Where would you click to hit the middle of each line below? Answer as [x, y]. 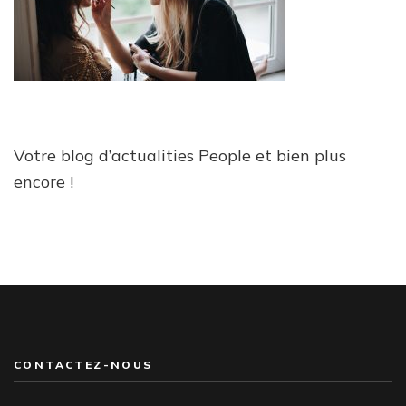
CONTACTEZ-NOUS [83, 364]
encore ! [43, 181]
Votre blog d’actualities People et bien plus [180, 155]
